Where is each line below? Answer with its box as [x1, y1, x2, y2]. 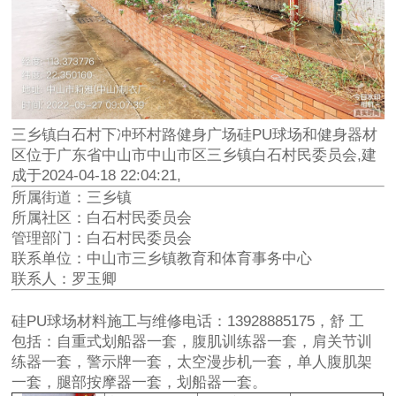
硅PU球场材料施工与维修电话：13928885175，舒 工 [11, 313, 365, 331]
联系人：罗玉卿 [11, 270, 118, 288]
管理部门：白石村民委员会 [11, 230, 193, 247]
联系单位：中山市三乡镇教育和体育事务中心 [11, 250, 313, 268]
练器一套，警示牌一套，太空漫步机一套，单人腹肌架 [11, 354, 373, 371]
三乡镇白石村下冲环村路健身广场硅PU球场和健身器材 [11, 126, 378, 144]
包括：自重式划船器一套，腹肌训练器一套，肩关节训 [11, 333, 373, 351]
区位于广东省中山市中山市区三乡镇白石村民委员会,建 [11, 147, 377, 164]
